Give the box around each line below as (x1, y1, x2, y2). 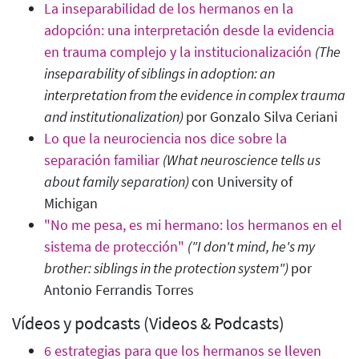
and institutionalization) (44, 107, 186, 127)
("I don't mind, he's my (188, 237, 315, 256)
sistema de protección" (44, 237, 184, 256)
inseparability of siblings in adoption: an (44, 64, 275, 83)
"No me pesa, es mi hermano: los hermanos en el (44, 216, 342, 235)
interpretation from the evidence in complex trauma (44, 86, 345, 105)
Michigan (44, 194, 98, 213)
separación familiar (44, 151, 159, 170)
